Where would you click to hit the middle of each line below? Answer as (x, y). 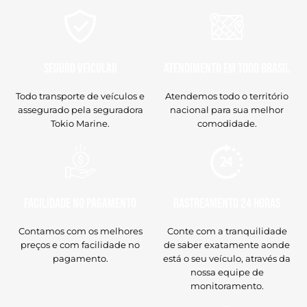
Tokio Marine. (80, 123)
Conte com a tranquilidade (227, 231)
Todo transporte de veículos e (80, 96)
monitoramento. (227, 285)
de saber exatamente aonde (227, 244)
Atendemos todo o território (227, 96)
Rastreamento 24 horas (227, 203)
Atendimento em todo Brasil (227, 68)
